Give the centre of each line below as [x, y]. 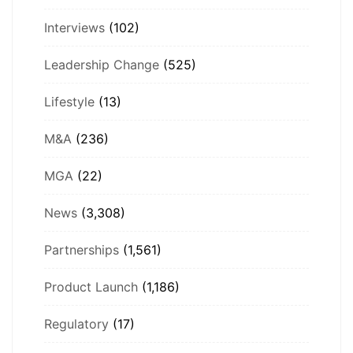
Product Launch [91, 286]
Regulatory [76, 323]
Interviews [74, 27]
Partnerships [82, 249]
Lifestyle [69, 101]
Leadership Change [102, 64]
